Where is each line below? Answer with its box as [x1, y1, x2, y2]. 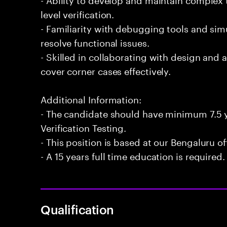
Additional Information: [41, 91, 141, 105]
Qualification [41, 201, 114, 217]
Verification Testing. [41, 120, 127, 134]
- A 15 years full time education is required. [41, 148, 225, 162]
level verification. [41, 6, 115, 20]
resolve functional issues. [41, 34, 149, 49]
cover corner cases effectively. [41, 63, 171, 77]
